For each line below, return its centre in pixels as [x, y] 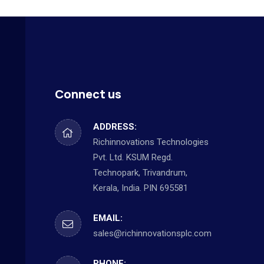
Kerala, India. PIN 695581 [140, 188]
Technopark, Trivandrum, [140, 172]
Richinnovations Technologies [151, 142]
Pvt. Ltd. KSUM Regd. [133, 157]
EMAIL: [108, 218]
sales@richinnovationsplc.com [152, 233]
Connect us [88, 94]
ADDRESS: [115, 126]
